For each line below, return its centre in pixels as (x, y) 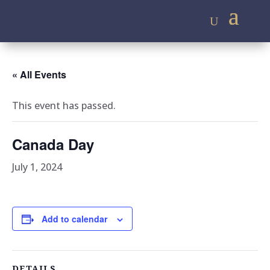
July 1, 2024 (37, 167)
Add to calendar (74, 219)
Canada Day (53, 144)
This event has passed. (64, 105)
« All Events (39, 74)
